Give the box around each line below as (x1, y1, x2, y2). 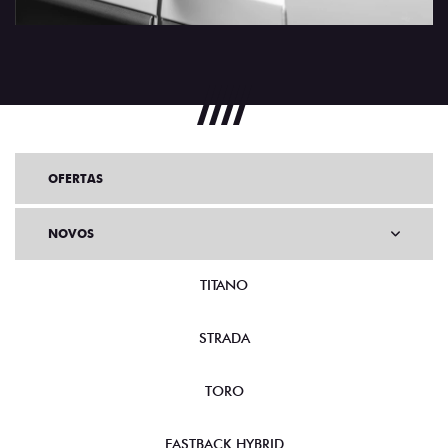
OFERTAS (48, 171, 103, 187)
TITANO (200, 277, 248, 294)
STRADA (198, 330, 250, 347)
